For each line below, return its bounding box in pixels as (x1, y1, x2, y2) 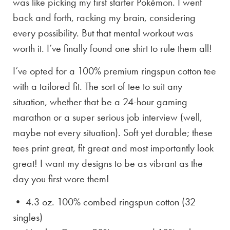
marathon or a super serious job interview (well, (13, 110, 202, 124)
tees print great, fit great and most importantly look (13, 141, 214, 155)
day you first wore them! (13, 172, 109, 186)
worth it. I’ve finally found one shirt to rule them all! (13, 42, 212, 55)
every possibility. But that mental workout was (13, 26, 193, 40)
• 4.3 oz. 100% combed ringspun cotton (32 (13, 195, 196, 208)
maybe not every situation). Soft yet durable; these (13, 126, 213, 140)
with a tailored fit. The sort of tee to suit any (13, 80, 182, 93)
